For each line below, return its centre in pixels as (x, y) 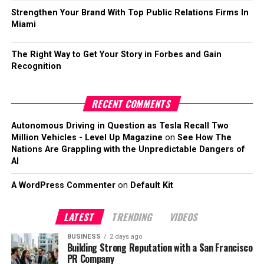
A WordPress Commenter (63, 185)
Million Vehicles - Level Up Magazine (87, 138)
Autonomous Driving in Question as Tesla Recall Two (120, 126)
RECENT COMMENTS (132, 104)
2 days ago (126, 237)
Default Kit (151, 185)
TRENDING (133, 217)
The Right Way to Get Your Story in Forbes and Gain (116, 55)
